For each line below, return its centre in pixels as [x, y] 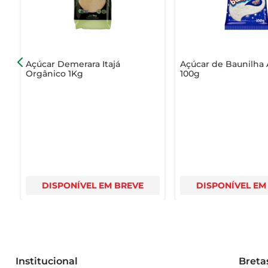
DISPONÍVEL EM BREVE [92, 185]
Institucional [46, 261]
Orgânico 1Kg [54, 73]
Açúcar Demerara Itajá [73, 64]
